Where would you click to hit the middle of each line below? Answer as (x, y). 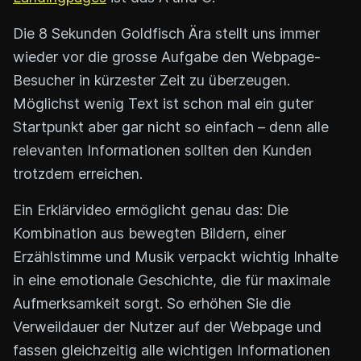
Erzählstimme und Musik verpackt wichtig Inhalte (176, 256)
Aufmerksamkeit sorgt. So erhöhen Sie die (152, 303)
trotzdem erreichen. (78, 173)
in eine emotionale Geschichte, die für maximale (172, 280)
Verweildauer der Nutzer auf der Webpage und (167, 326)
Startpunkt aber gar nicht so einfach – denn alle (171, 127)
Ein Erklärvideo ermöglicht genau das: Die (151, 210)
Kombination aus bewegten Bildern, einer (149, 233)
